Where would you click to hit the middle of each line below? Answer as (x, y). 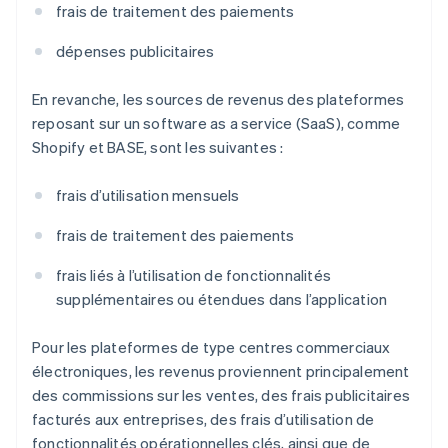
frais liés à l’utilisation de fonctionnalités (193, 275)
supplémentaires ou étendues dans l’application (222, 299)
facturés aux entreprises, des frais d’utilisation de (203, 419)
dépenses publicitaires (135, 51)
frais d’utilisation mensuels (148, 195)
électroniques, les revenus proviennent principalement (221, 371)
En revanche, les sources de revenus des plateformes (218, 99)
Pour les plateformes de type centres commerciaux (211, 347)
